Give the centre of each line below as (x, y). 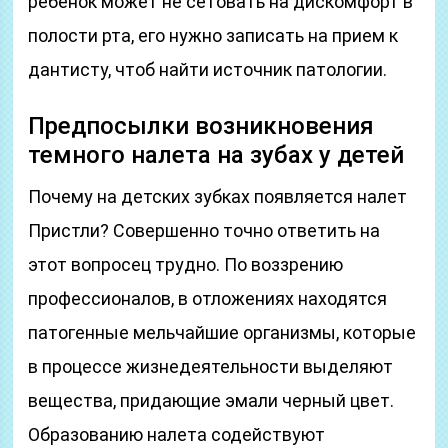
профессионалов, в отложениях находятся (208, 298)
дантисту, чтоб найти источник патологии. (208, 69)
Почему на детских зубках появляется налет (218, 196)
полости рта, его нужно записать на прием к (213, 35)
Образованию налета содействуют (177, 434)
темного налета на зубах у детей (216, 155)
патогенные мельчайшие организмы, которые (222, 332)
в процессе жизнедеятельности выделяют (211, 366)
